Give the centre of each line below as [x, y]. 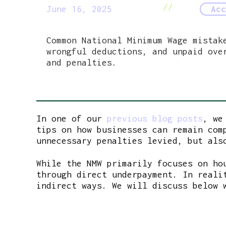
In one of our [72, 119]
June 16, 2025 [79, 9]
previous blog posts [155, 119]
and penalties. [82, 62]
